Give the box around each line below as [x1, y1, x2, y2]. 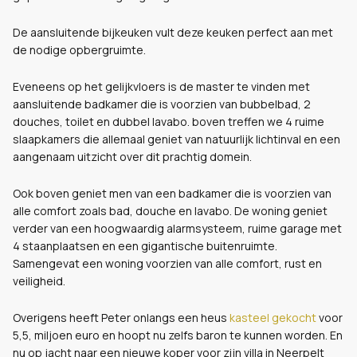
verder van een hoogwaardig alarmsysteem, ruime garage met [13, 221, 342, 236]
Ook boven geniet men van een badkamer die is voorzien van [13, 186, 331, 201]
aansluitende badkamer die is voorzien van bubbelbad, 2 [13, 96, 311, 112]
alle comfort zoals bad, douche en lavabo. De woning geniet [13, 203, 328, 218]
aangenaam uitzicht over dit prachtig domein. [13, 149, 252, 164]
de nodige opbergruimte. [13, 42, 146, 57]
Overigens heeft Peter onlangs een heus [13, 310, 227, 325]
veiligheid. [13, 273, 65, 288]
